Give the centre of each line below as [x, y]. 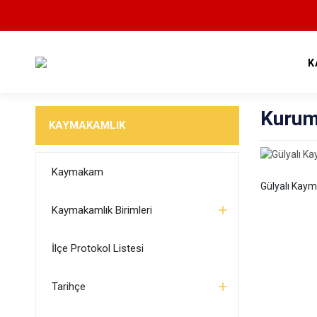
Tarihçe [68, 287]
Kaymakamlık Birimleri [102, 210]
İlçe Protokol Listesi [97, 248]
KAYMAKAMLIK [87, 125]
